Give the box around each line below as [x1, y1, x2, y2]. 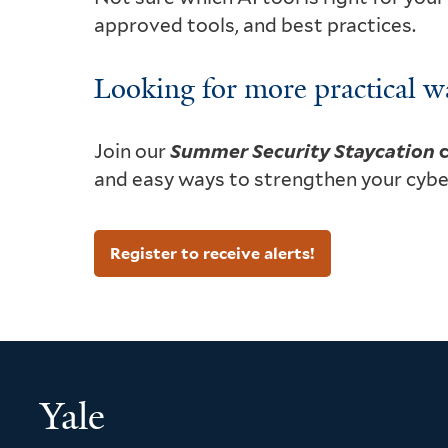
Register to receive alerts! [110, 243, 316, 263]
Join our [94, 139, 171, 163]
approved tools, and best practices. [94, 13, 417, 37]
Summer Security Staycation [170, 139, 436, 163]
